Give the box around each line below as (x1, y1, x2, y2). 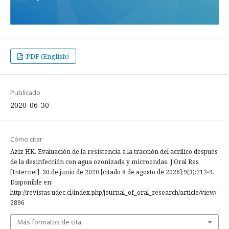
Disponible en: (10, 178, 53, 187)
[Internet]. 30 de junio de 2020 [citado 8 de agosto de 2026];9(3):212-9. (10, 168, 214, 176)
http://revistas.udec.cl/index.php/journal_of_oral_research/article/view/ (10, 188, 216, 197)
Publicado (10, 88, 40, 97)
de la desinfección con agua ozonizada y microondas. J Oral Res (10, 157, 199, 166)
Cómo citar (10, 134, 42, 144)
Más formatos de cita (17, 217, 81, 226)
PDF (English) (25, 52, 70, 61)
